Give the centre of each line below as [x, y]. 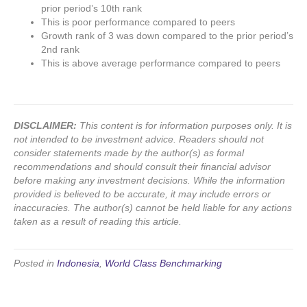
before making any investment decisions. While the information [149, 181]
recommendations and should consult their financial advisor [142, 167]
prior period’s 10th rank [91, 9]
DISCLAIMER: [45, 126]
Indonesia [78, 263]
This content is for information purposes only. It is [184, 126]
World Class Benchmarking [163, 263]
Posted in [35, 263]
